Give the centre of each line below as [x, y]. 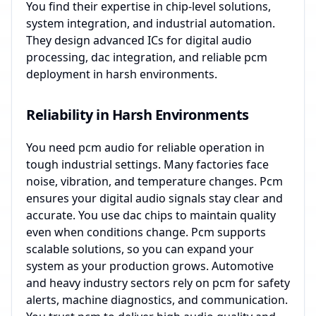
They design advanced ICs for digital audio [139, 40]
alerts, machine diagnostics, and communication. [157, 300]
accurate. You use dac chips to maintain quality [151, 215]
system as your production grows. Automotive [150, 266]
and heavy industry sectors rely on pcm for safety [158, 283]
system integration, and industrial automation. [151, 23]
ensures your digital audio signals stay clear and [154, 198]
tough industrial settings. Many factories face [147, 164]
